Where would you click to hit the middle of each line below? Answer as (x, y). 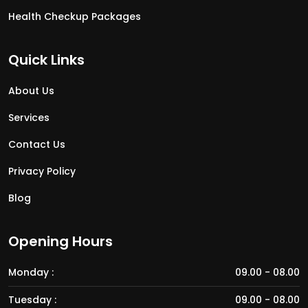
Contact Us (37, 144)
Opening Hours (60, 241)
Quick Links (46, 59)
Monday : (31, 272)
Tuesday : (32, 299)
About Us (31, 90)
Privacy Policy (42, 171)
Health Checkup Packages (75, 16)
